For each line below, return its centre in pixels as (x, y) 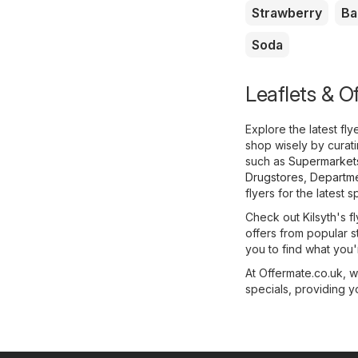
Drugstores (274, 177)
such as (267, 161)
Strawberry (287, 12)
